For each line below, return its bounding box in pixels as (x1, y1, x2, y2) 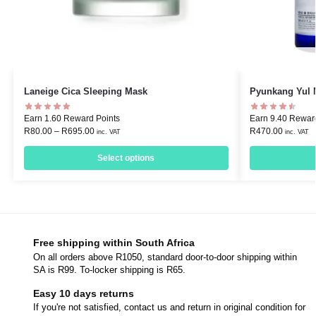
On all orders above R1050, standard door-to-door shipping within (33, 251, 297, 262)
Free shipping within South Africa (33, 237, 195, 249)
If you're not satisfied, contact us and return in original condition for (33, 301, 305, 312)
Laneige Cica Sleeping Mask (23, 86, 147, 97)
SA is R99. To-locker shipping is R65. (33, 264, 186, 275)
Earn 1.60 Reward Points (23, 114, 120, 124)
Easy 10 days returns (33, 287, 134, 299)
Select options (97, 153, 155, 164)
